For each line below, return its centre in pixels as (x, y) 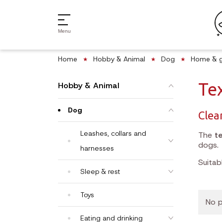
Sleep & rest (100, 171)
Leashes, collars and (113, 133)
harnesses (97, 148)
